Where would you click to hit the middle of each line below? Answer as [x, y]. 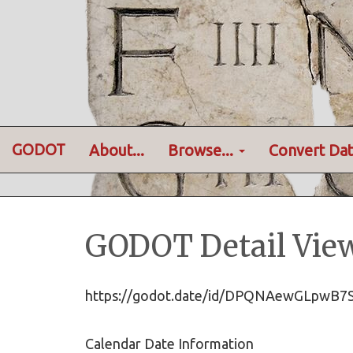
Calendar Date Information [169, 344]
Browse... [203, 150]
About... [117, 150]
